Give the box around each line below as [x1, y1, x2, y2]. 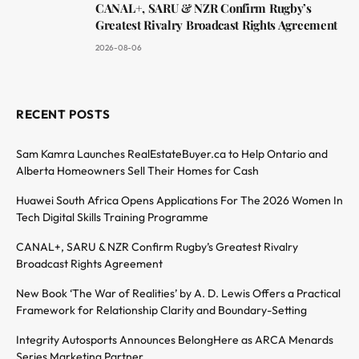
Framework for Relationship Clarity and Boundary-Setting [16, 302, 307, 317]
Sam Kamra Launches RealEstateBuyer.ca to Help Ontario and [16, 146, 328, 161]
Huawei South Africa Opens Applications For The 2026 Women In [16, 192, 343, 208]
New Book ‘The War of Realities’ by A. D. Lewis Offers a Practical [16, 285, 341, 301]
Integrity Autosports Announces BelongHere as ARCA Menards [16, 332, 333, 347]
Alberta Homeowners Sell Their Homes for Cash [16, 163, 259, 178]
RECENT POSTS [16, 106, 111, 122]
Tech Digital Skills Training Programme [16, 209, 208, 224]
